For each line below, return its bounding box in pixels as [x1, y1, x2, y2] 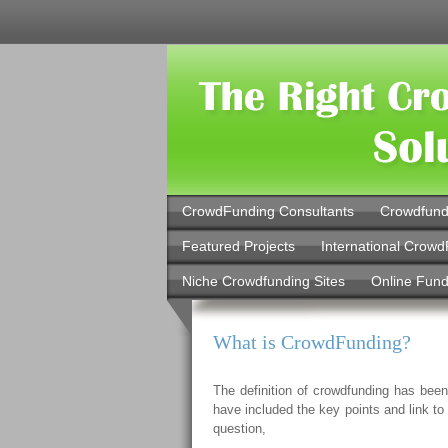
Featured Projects [181, 238, 295, 254]
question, [213, 421, 266, 436]
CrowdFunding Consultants [181, 203, 354, 219]
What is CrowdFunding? [213, 331, 411, 353]
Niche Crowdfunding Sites [181, 273, 345, 289]
